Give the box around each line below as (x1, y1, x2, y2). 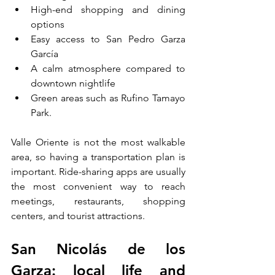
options (31, 18, 64, 30)
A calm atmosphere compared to (31, 62, 185, 74)
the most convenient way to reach (11, 180, 185, 192)
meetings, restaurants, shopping (11, 195, 185, 207)
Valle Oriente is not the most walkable (11, 136, 185, 148)
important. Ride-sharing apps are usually (11, 165, 185, 177)
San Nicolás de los (11, 239, 185, 258)
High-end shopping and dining (31, 3, 185, 15)
